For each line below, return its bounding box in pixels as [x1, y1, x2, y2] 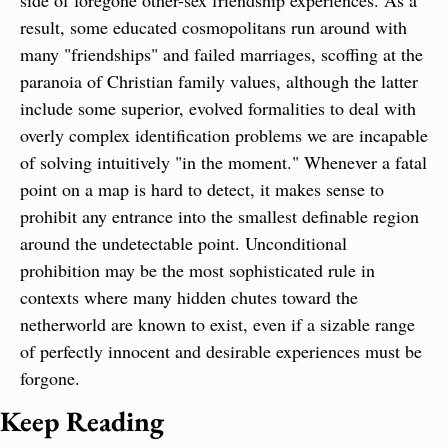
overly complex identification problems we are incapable [20, 123, 428, 147]
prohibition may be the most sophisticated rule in [20, 258, 375, 282]
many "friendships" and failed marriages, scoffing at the [20, 42, 423, 66]
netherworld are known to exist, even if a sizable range [20, 312, 415, 336]
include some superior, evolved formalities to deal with [20, 96, 416, 120]
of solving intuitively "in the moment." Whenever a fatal [20, 150, 427, 174]
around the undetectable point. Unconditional [20, 231, 347, 255]
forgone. [20, 366, 80, 390]
